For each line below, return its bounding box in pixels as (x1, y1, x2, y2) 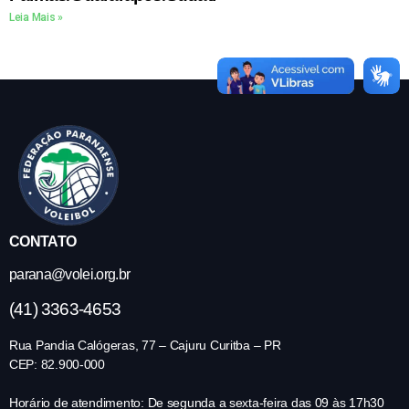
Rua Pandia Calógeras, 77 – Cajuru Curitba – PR (9, 337, 281, 352)
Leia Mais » (9, 10, 64, 24)
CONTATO (9, 233, 77, 249)
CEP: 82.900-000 (9, 356, 105, 372)
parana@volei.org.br (9, 266, 131, 282)
